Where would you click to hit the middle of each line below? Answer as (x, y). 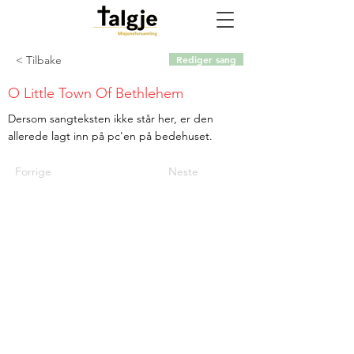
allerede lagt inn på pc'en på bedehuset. (112, 136)
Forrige (33, 171)
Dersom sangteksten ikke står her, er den (111, 119)
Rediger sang (206, 59)
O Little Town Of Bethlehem (96, 93)
